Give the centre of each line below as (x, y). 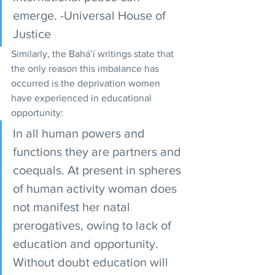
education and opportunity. (87, 244)
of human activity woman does (96, 188)
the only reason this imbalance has (86, 68)
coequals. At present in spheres (99, 170)
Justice (33, 34)
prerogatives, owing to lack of (94, 225)
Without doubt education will (92, 262)
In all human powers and (80, 133)
